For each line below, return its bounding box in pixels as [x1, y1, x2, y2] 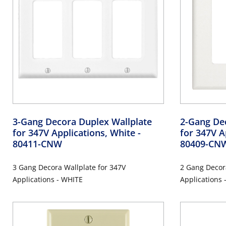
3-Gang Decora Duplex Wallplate [13, 116, 152, 128]
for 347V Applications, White [13, 127, 138, 139]
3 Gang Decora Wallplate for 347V [13, 162, 126, 172]
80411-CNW [13, 138, 62, 150]
